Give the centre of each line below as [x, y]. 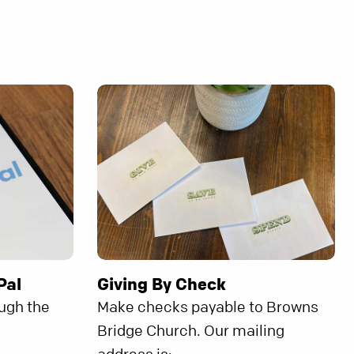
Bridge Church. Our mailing [190, 331]
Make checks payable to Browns [207, 307]
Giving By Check [161, 284]
